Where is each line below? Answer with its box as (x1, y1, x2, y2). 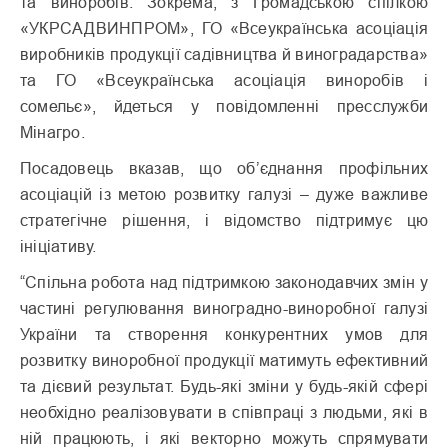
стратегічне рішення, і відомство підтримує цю (20, 210, 428, 229)
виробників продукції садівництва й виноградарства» (20, 44, 428, 63)
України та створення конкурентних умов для (20, 324, 428, 343)
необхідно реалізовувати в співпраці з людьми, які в (20, 402, 428, 421)
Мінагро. (20, 122, 85, 141)
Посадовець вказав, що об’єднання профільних (20, 158, 428, 177)
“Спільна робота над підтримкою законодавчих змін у (20, 272, 428, 291)
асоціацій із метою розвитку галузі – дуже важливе (20, 184, 428, 203)
